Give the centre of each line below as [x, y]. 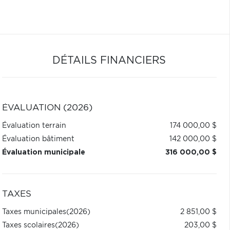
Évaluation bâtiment [38, 139]
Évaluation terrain [34, 126]
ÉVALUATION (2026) [47, 108]
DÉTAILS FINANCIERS [109, 61]
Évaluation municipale [43, 152]
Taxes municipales [34, 212]
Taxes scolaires [28, 225]
